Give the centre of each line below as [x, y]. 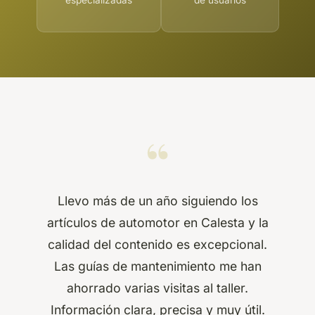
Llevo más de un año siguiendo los [157, 200]
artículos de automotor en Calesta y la [157, 222]
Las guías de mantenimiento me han [157, 266]
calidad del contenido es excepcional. [157, 244]
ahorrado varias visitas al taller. [157, 288]
